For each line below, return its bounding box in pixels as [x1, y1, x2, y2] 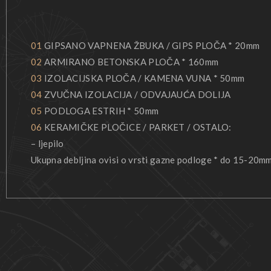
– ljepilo [31, 137, 64, 149]
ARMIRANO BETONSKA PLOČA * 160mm [42, 56, 219, 67]
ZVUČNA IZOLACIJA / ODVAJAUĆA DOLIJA [42, 88, 231, 100]
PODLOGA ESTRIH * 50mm [42, 105, 159, 116]
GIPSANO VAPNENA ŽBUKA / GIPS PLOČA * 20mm [42, 39, 260, 51]
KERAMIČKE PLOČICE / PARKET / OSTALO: [42, 121, 232, 132]
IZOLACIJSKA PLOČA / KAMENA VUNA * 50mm [42, 72, 245, 83]
